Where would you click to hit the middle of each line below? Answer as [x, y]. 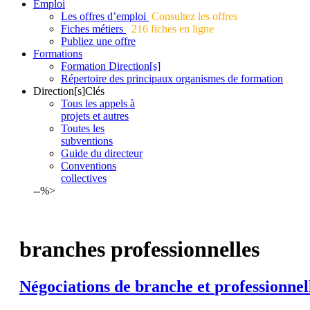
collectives [84, 178]
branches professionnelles [139, 249]
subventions [87, 140]
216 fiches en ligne [170, 28]
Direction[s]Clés [69, 91]
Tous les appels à [98, 103]
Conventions [89, 165]
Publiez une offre [98, 41]
